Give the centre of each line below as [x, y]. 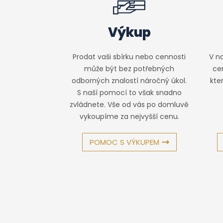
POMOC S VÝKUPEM [124, 142]
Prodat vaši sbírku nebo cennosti [129, 57]
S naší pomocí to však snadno [129, 93]
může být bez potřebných [129, 69]
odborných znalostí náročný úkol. [129, 81]
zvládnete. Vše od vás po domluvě [129, 105]
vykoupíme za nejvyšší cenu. [129, 117]
